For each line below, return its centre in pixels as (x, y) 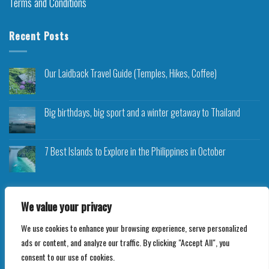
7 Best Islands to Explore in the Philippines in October (135, 151)
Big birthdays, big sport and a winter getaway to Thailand (142, 112)
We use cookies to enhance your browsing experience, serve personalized (134, 228)
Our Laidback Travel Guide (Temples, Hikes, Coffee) (131, 73)
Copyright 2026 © (112, 235)
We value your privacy (66, 207)
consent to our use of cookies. (68, 257)
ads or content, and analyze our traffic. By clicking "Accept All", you (125, 242)
